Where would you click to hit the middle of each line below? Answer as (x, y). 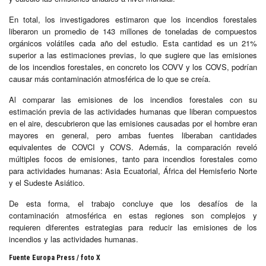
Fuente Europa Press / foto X (55, 257)
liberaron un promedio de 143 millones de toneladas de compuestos (133, 31)
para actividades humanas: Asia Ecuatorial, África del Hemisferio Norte (133, 170)
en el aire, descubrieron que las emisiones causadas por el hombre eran (133, 123)
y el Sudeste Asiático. (47, 182)
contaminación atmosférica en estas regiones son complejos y (133, 215)
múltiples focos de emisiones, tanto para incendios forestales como (133, 159)
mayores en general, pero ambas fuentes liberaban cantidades (133, 135)
